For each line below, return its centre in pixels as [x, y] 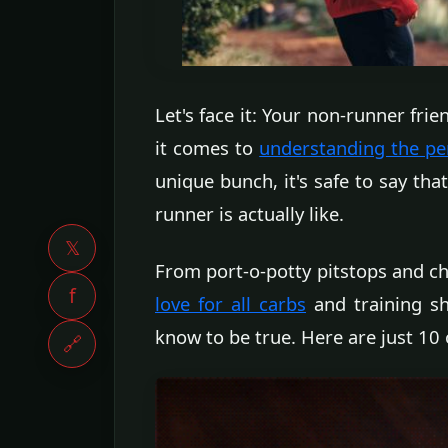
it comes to [207, 147]
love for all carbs [230, 303]
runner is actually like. [249, 213]
